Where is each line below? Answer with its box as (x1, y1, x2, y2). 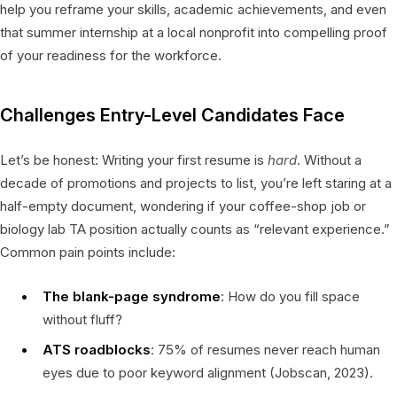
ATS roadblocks (43, 340, 151, 358)
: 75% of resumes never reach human (151, 340, 380, 358)
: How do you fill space (221, 287, 360, 305)
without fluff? (43, 310, 122, 328)
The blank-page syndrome (43, 287, 221, 305)
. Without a (297, 151, 362, 168)
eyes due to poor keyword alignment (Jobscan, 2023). (43, 363, 373, 381)
